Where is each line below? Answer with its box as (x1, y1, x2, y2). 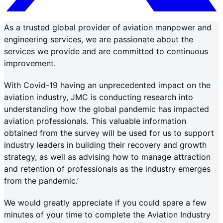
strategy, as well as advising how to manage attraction (4, 151, 211, 162)
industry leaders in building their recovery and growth (4, 139, 207, 150)
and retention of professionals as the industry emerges (4, 163, 211, 174)
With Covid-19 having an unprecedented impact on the (4, 80, 211, 90)
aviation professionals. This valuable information (4, 115, 186, 126)
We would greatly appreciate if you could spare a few (4, 197, 207, 208)
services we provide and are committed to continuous (4, 46, 208, 56)
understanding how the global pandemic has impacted (4, 104, 209, 114)
